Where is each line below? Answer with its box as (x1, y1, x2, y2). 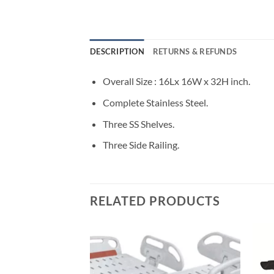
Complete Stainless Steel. (102, 97, 208, 109)
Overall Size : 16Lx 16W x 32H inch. (102, 75, 250, 87)
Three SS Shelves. (102, 117, 174, 130)
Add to (206, 253, 228, 261)
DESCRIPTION (90, 46, 144, 57)
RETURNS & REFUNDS (152, 46, 237, 57)
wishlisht (203, 261, 232, 270)
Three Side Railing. (102, 139, 179, 151)
